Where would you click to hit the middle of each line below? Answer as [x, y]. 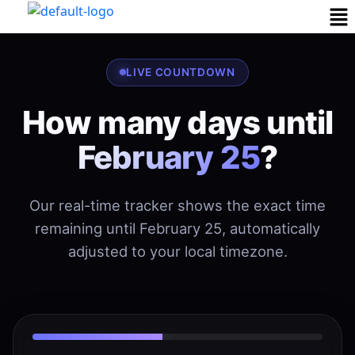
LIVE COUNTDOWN [181, 72]
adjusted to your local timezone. [177, 251]
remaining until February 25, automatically [177, 228]
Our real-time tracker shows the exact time [177, 205]
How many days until [177, 122]
